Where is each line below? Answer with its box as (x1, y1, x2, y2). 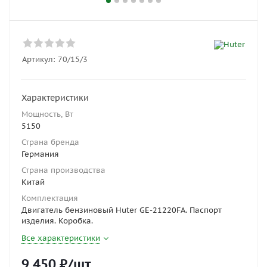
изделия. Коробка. (21, 216, 93, 226)
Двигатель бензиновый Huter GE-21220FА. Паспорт (21, 205, 222, 215)
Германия (21, 149, 59, 159)
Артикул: (22, 54, 55, 64)
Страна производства (21, 165, 105, 175)
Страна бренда (21, 137, 79, 147)
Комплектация (21, 193, 78, 203)
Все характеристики (21, 233, 100, 243)
